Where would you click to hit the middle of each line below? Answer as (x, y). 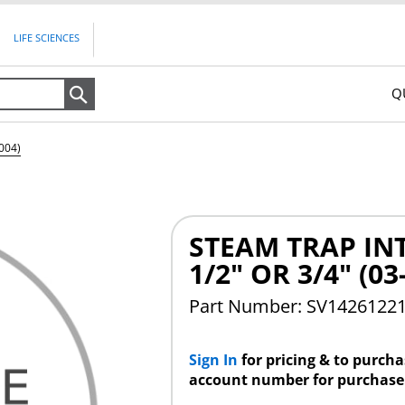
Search (123, 94)
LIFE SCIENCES (47, 38)
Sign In (215, 359)
